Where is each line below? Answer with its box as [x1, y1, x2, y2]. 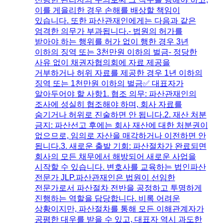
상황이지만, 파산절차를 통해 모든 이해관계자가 [34, 204, 204, 213]
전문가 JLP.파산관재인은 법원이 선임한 [34, 173, 175, 182]
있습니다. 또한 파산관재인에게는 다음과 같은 [34, 16, 196, 25]
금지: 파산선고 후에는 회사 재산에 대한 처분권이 [34, 120, 208, 129]
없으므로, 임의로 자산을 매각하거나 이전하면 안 [34, 131, 206, 140]
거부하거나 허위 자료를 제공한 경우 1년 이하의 [34, 68, 203, 77]
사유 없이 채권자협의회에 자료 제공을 [34, 58, 170, 67]
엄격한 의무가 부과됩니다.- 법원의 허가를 [34, 26, 183, 35]
